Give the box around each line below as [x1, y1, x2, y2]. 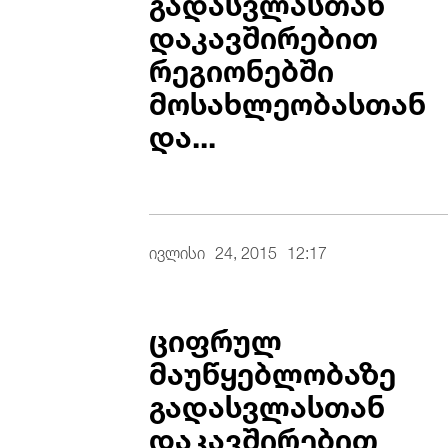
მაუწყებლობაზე [149, 341, 397, 398]
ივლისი [149, 235, 206, 266]
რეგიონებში [149, 38, 335, 95]
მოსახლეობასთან [149, 71, 427, 128]
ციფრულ [149, 308, 283, 365]
